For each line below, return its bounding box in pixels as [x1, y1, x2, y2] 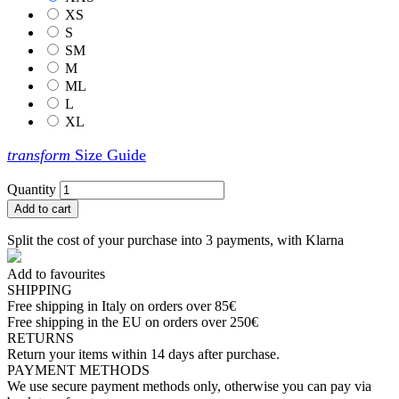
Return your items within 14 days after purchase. [7, 346, 280, 362]
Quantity [7, 182, 56, 198]
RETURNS [7, 330, 74, 346]
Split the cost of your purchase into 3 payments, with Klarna [7, 232, 344, 248]
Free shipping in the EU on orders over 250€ [7, 314, 258, 330]
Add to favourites [7, 266, 105, 282]
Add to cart [14, 202, 71, 216]
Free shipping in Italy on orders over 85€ [7, 298, 236, 314]
